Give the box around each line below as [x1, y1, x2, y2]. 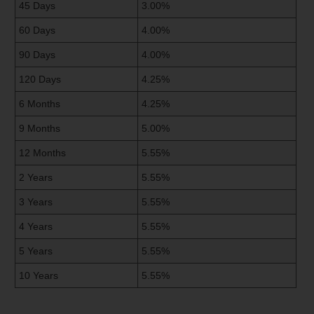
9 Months [19, 122, 60, 134]
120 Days [19, 73, 61, 85]
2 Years [19, 171, 53, 183]
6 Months [19, 97, 60, 109]
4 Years [19, 220, 53, 232]
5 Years [19, 245, 53, 257]
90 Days [19, 48, 55, 60]
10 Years [19, 269, 58, 281]
